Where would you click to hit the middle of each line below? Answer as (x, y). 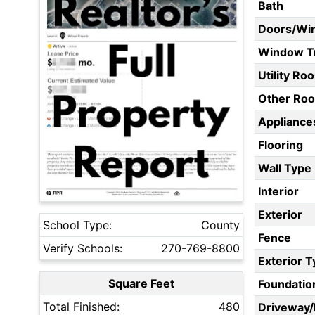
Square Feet (141, 284)
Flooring (280, 145)
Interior (278, 192)
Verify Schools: (83, 249)
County (220, 225)
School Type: (77, 225)
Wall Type (284, 168)
